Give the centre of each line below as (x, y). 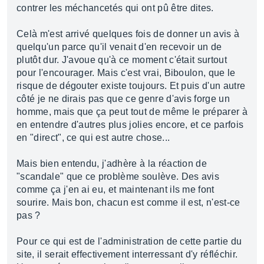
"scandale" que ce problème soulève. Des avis (118, 176)
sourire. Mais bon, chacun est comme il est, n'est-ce (128, 202)
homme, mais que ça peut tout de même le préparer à (132, 112)
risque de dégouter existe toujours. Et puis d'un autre (131, 86)
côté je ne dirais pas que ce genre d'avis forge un (123, 99)
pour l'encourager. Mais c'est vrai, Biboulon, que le (126, 73)
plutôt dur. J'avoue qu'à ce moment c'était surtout (122, 60)
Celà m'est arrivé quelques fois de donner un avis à (128, 34)
